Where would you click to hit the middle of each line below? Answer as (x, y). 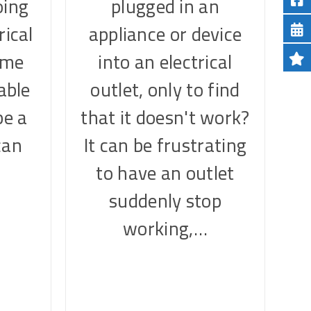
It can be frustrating (165, 145)
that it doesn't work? (165, 117)
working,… (165, 228)
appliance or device (165, 34)
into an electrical (165, 62)
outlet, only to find (165, 90)
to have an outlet (165, 173)
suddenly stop (165, 201)
